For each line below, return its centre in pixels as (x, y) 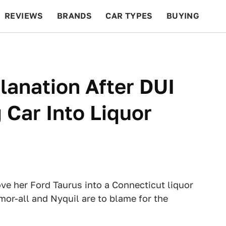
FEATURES (189, 48)
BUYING (183, 16)
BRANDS (74, 16)
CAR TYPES (129, 16)
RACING (100, 48)
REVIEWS (24, 16)
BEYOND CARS (40, 48)
